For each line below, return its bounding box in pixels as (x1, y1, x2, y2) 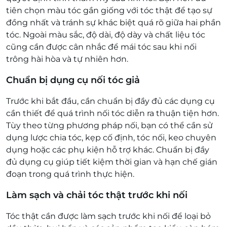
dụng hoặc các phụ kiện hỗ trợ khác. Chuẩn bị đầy (6, 145, 209, 155)
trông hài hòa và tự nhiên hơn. (6, 54, 130, 64)
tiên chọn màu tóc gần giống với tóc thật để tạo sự (6, 6, 212, 16)
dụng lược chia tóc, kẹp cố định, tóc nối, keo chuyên (6, 133, 216, 143)
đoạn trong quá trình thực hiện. (6, 169, 136, 179)
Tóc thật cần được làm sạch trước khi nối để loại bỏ (6, 211, 211, 221)
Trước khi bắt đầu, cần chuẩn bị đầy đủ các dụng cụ (6, 96, 215, 106)
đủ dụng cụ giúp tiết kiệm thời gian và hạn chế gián (6, 157, 217, 167)
